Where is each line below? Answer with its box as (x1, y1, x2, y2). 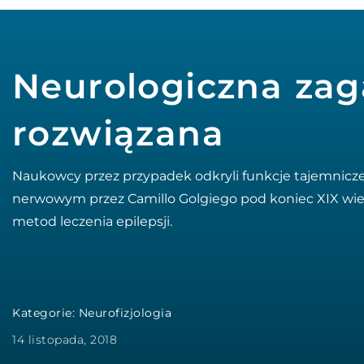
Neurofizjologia (78, 305, 171, 320)
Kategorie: (12, 305, 79, 320)
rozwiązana (12, 113, 224, 154)
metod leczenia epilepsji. (12, 214, 172, 229)
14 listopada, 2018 (12, 332, 117, 347)
